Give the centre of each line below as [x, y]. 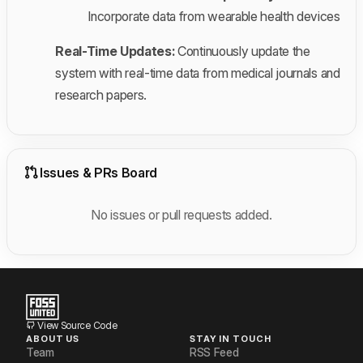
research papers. [101, 94]
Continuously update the [242, 51]
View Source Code [76, 326]
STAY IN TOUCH [231, 339]
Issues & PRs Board [98, 172]
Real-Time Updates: [115, 51]
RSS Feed [214, 352]
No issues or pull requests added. [181, 214]
